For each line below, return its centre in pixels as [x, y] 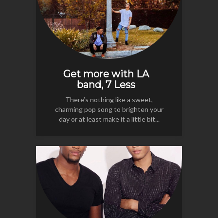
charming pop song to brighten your [109, 109]
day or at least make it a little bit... [109, 119]
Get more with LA [106, 74]
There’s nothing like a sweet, [109, 99]
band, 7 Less [106, 84]
